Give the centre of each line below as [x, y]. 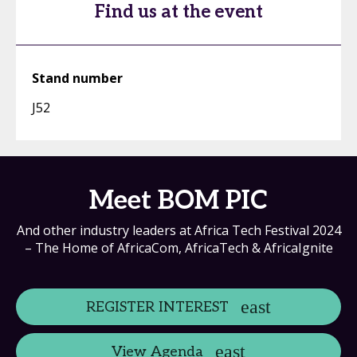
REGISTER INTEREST [157, 307]
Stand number [77, 78]
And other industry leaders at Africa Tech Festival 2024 [178, 230]
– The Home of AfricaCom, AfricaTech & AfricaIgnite [178, 248]
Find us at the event [178, 12]
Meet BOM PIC [178, 201]
